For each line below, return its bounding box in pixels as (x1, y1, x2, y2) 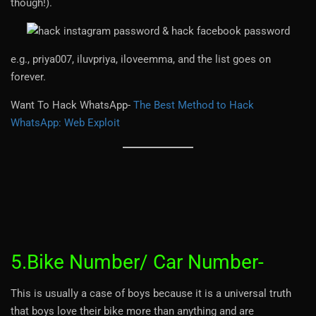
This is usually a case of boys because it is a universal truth (11, 286, 291, 300)
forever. (11, 70, 46, 83)
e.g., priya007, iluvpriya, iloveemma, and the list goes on (11, 52, 271, 66)
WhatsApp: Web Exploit (11, 116, 120, 129)
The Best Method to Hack (133, 98, 254, 111)
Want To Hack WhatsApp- (11, 98, 133, 111)
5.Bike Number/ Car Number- (11, 250, 264, 274)
